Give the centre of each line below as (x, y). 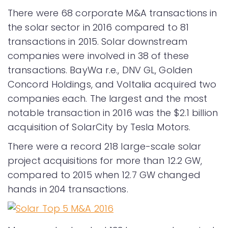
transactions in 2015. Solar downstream (97, 42)
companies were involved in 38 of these (98, 56)
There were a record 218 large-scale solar (105, 147)
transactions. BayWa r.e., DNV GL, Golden (100, 70)
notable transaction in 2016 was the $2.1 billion (113, 113)
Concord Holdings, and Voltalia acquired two (112, 84)
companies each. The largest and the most (108, 99)
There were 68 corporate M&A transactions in (112, 13)
